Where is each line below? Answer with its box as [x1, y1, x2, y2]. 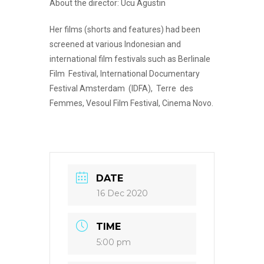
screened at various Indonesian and [49, 39, 181, 49]
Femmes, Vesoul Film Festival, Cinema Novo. [49, 98, 213, 108]
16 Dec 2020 [97, 187, 148, 199]
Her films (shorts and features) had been [49, 24, 200, 34]
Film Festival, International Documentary [49, 68, 202, 78]
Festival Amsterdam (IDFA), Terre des [49, 83, 195, 93]
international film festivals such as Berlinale [49, 54, 212, 64]
